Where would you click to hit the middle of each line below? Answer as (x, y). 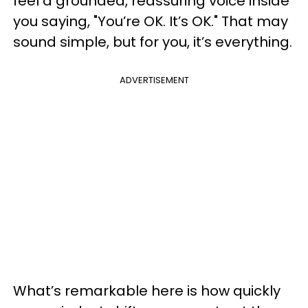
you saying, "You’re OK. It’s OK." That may (151, 21)
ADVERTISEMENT (154, 80)
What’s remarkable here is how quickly (147, 290)
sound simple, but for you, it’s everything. (153, 42)
